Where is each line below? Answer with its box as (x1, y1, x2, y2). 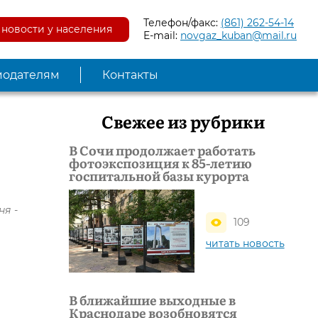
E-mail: (143, 29, 180, 43)
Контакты (102, 67, 158, 82)
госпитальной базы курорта (69, 165, 249, 185)
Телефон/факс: (143, 16, 221, 30)
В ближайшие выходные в (69, 290, 236, 310)
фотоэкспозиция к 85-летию (69, 153, 252, 172)
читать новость (205, 236, 285, 250)
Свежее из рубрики (101, 108, 265, 133)
